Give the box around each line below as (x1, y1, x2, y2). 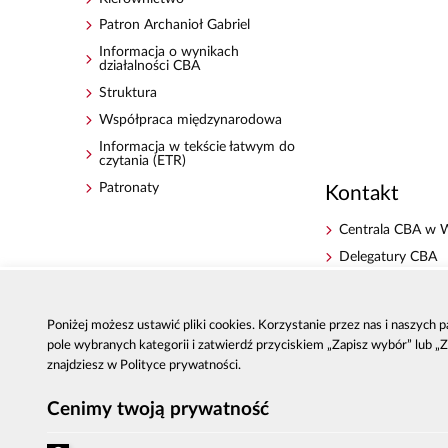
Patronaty (99, 181, 160, 196)
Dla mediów (339, 303, 414, 318)
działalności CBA (99, 59, 201, 74)
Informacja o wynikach (99, 45, 240, 60)
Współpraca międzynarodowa (99, 113, 283, 128)
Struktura (99, 86, 158, 101)
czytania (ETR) (99, 154, 187, 169)
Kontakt (324, 182, 399, 204)
